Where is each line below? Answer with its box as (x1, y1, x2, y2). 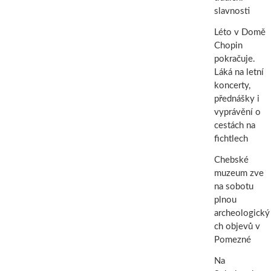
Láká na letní (214, 68, 264, 77)
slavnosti (214, 7, 250, 16)
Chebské (214, 155, 249, 165)
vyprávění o (214, 108, 261, 117)
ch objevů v (214, 222, 260, 231)
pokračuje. (214, 54, 255, 64)
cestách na (214, 121, 255, 130)
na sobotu (214, 182, 253, 191)
